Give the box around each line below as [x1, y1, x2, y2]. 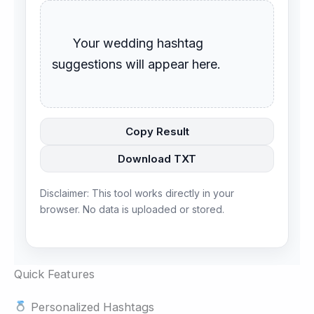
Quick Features [14, 266, 95, 281]
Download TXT [118, 152, 196, 166]
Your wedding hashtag [52, 36, 73, 51]
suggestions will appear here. [52, 57, 221, 72]
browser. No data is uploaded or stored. [40, 203, 224, 216]
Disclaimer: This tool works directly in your [40, 187, 234, 200]
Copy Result [125, 125, 189, 139]
